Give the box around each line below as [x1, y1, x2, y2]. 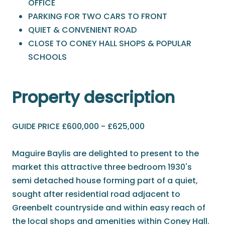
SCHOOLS [28, 51, 67, 63]
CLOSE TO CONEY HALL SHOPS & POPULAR [28, 38, 191, 50]
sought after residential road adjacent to [12, 188, 180, 200]
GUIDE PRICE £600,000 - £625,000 [12, 121, 145, 133]
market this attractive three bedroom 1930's [12, 161, 192, 173]
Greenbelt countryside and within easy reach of [12, 202, 205, 214]
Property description [12, 86, 175, 109]
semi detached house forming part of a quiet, [12, 175, 198, 187]
